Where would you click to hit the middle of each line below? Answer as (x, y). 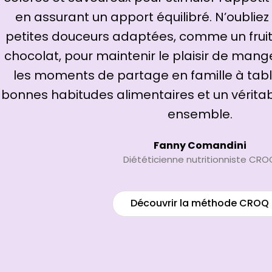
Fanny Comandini (200, 145)
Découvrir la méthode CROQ (200, 203)
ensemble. (200, 114)
